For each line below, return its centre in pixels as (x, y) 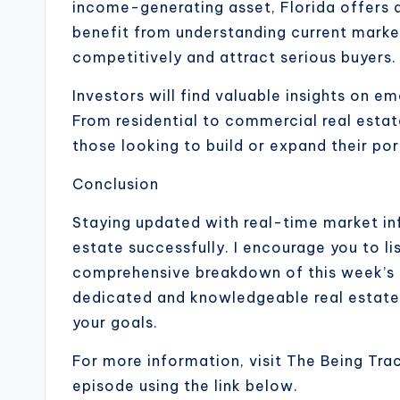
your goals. (115, 323)
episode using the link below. (185, 386)
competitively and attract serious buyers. (234, 58)
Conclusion (116, 184)
